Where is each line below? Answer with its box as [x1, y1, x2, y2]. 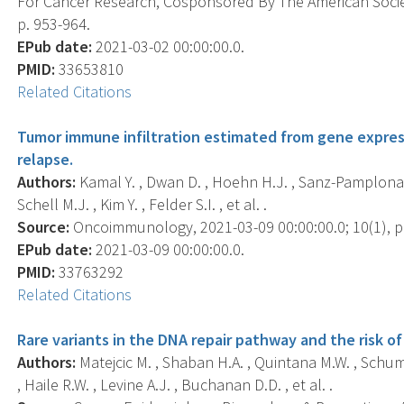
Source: [17, 216, 70, 237]
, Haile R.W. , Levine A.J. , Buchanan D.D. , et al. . [17, 373, 334, 395]
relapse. [17, 148, 74, 170]
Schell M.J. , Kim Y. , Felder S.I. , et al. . [17, 193, 268, 215]
